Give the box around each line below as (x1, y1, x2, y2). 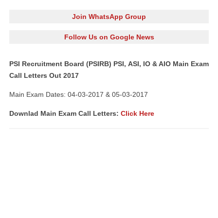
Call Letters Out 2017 (9, 72, 79, 79)
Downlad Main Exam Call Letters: (9, 109, 121, 117)
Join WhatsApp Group (72, 13, 146, 20)
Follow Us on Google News (64, 33, 154, 41)
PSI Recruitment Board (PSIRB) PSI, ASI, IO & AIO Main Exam (9, 60, 209, 68)
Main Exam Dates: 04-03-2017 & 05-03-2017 (9, 91, 148, 98)
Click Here (121, 109, 154, 117)
